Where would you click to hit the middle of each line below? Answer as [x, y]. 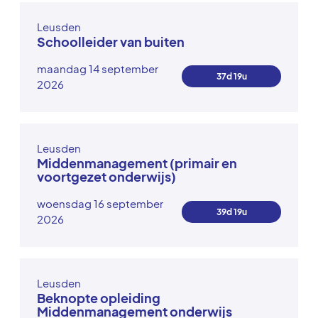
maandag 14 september [98, 68]
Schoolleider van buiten [111, 41]
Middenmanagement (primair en [137, 163]
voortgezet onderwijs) [106, 176]
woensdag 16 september [100, 204]
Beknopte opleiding [99, 298]
